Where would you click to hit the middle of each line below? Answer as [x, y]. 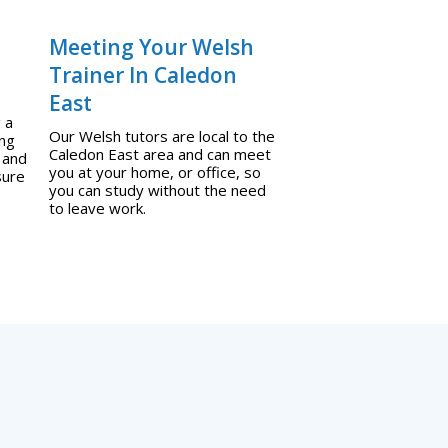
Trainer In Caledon [142, 74]
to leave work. [97, 207]
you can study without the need [157, 189]
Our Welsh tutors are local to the [161, 135]
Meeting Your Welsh [151, 46]
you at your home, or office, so [154, 171]
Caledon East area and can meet [159, 153]
